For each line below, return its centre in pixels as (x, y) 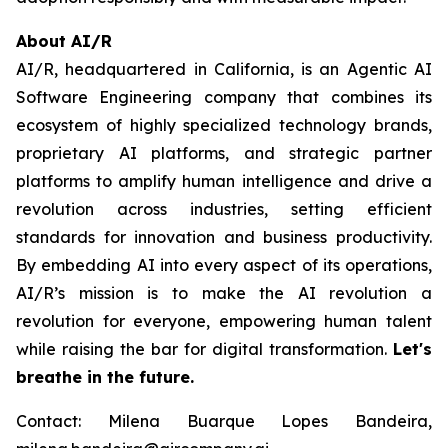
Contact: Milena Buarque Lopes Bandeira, (224, 421)
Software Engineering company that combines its (224, 97)
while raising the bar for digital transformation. (204, 349)
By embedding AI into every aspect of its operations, (224, 265)
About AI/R (64, 41)
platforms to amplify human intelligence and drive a (224, 181)
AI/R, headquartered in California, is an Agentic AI (224, 69)
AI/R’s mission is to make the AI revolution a (224, 293)
